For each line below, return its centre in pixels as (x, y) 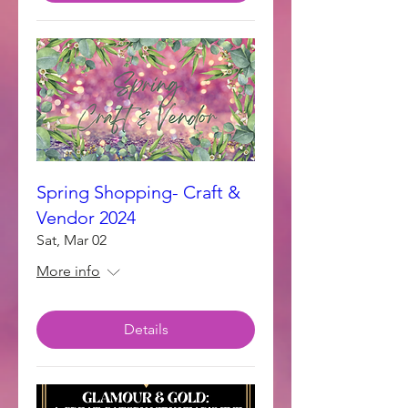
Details (146, 329)
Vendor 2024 (86, 218)
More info (68, 271)
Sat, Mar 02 (71, 240)
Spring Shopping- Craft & (138, 192)
